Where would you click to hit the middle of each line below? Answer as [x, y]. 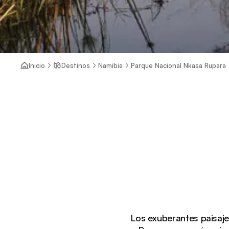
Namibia [110, 65]
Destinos [76, 65]
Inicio [37, 65]
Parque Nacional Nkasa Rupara [178, 65]
